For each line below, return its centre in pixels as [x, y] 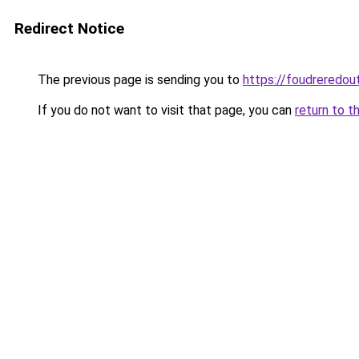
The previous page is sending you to [139, 80]
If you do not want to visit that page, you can [165, 110]
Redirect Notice [69, 28]
